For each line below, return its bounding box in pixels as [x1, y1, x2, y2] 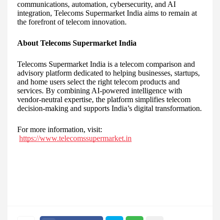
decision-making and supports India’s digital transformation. [17, 104, 202, 113]
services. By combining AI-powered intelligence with [17, 86, 182, 95]
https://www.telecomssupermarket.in [19, 134, 132, 143]
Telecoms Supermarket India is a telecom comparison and [17, 60, 195, 69]
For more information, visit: [17, 125, 102, 134]
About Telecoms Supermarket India [17, 39, 137, 48]
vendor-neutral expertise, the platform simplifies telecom [17, 95, 191, 104]
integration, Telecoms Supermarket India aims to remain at [17, 9, 197, 18]
